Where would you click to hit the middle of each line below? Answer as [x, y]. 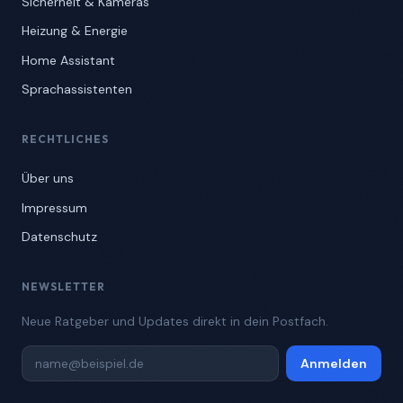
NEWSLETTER [63, 286]
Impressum [54, 207]
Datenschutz [59, 237]
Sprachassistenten [77, 90]
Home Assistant [68, 60]
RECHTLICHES [65, 139]
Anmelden [334, 363]
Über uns [48, 178]
